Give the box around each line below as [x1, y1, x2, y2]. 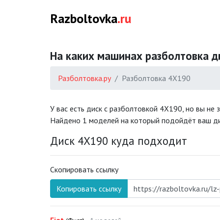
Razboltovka [50, 10, 117, 27]
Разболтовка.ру [58, 73, 111, 83]
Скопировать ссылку [50, 165, 118, 174]
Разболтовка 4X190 [122, 73, 191, 83]
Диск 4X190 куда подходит [50, 134, 187, 148]
